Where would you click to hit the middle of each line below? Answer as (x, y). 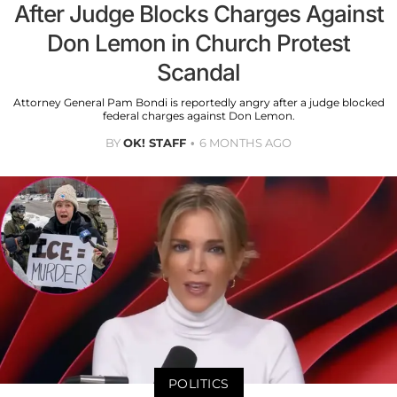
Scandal (198, 72)
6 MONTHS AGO (245, 142)
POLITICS (198, 384)
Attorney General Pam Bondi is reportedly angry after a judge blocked (198, 102)
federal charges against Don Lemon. (198, 115)
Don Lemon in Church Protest (198, 43)
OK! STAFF (155, 142)
